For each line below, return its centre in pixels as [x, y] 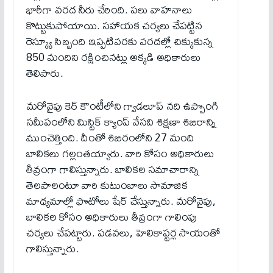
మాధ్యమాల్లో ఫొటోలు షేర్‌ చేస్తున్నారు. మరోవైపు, [121, 201]
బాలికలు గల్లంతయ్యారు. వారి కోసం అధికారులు [120, 154]
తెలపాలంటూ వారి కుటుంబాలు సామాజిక [107, 185]
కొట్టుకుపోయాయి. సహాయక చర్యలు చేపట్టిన [114, 25]
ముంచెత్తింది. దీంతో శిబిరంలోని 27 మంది [110, 138]
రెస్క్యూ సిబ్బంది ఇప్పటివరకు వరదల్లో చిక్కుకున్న [119, 41]
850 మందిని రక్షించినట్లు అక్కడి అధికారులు [113, 57]
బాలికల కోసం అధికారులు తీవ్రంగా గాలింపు [112, 217]
